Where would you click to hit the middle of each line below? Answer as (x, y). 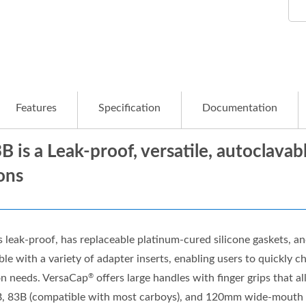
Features (36, 108)
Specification (129, 108)
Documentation (239, 108)
